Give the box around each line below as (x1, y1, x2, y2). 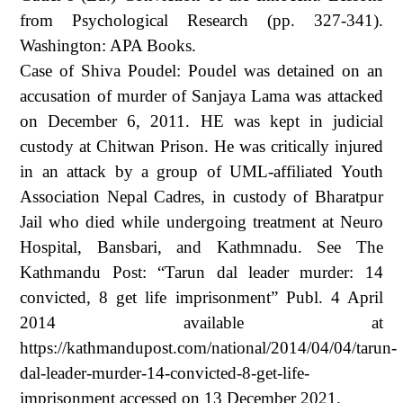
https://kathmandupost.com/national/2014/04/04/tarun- (20, 337, 398, 357)
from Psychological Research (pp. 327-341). (20, 10, 383, 30)
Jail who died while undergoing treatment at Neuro (20, 211, 383, 231)
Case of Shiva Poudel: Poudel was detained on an (20, 60, 383, 80)
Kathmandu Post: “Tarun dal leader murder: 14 (20, 262, 383, 282)
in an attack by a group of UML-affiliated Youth (20, 161, 383, 181)
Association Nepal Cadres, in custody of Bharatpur (20, 186, 383, 206)
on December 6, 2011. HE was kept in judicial (20, 111, 383, 130)
